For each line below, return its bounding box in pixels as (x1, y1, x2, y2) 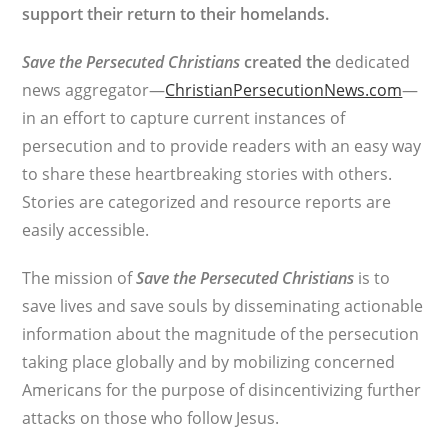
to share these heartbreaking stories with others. (22, 163, 393, 185)
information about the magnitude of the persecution (22, 323, 420, 345)
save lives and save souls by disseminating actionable (22, 295, 424, 317)
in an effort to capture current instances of (22, 107, 346, 129)
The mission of (22, 267, 137, 289)
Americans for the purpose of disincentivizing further (22, 379, 422, 401)
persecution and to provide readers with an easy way (22, 135, 422, 157)
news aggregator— (22, 79, 166, 101)
